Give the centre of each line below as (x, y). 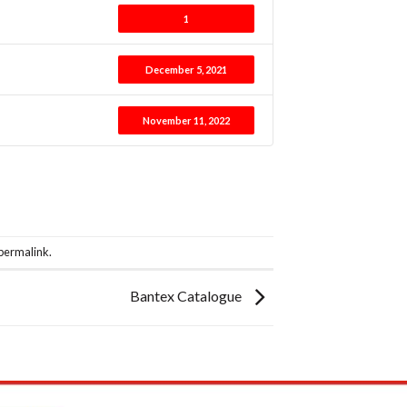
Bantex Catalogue (187, 295)
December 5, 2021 (186, 69)
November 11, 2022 (186, 120)
